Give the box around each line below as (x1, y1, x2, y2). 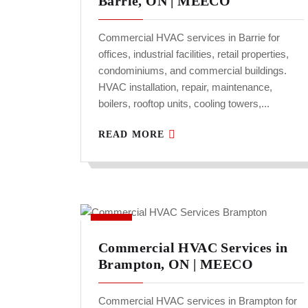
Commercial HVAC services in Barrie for (98, 32, 280, 44)
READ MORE (98, 129, 168, 140)
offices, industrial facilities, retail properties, (98, 48, 289, 60)
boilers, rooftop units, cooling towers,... (98, 98, 269, 110)
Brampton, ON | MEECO (98, 256, 253, 272)
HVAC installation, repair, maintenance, (98, 81, 272, 93)
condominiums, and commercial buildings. (98, 65, 287, 77)
